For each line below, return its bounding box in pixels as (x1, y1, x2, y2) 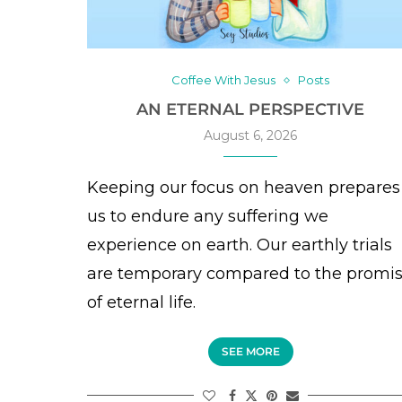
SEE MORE (221, 345, 280, 359)
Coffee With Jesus (171, 73, 276, 88)
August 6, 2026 (204, 127, 298, 144)
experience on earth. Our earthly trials (87, 235, 392, 256)
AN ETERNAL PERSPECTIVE (136, 100, 365, 120)
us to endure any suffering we (87, 206, 328, 227)
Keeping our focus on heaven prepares (87, 178, 400, 198)
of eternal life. (87, 293, 196, 313)
